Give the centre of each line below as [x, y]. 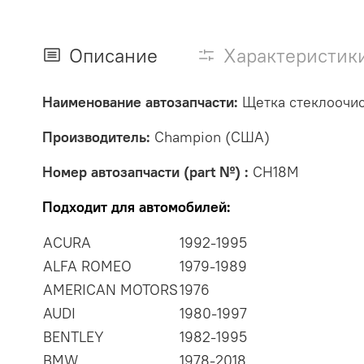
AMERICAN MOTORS [110, 290]
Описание [113, 56]
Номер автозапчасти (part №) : [145, 172]
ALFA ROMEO [87, 266]
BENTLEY [74, 337]
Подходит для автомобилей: [136, 207]
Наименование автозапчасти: [140, 102]
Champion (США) [212, 137]
